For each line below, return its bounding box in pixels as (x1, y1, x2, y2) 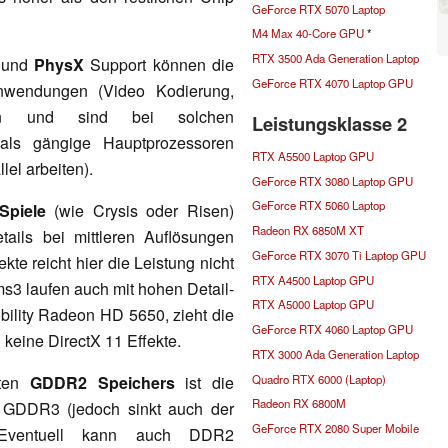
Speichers (97, 370, 175, 394)
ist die (174, 370, 234, 394)
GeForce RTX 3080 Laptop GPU (252, 172, 413, 189)
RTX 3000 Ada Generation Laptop (252, 345, 419, 362)
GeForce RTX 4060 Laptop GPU (252, 321, 413, 338)
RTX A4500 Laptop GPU (252, 271, 374, 288)
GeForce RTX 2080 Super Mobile (252, 420, 419, 437)
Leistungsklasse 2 (252, 109, 407, 137)
